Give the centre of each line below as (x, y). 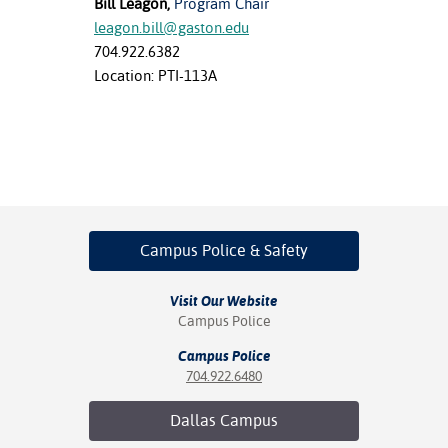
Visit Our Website (224, 300)
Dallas (195, 420)
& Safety (277, 250)
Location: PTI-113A (155, 75)
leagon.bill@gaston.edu (171, 27)
